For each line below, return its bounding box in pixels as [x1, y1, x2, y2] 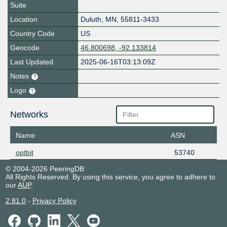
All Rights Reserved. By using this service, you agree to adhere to [5, 172, 215, 181]
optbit [15, 148, 33, 157]
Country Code [10, 29, 55, 38]
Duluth [81, 15, 102, 24]
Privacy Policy [32, 196, 77, 205]
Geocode [10, 44, 40, 52]
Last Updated [10, 58, 53, 66]
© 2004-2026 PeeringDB [5, 164, 84, 173]
